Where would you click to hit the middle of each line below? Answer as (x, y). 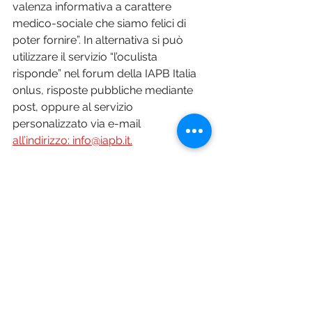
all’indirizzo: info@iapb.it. (72, 141)
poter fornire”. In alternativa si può (99, 40)
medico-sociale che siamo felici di (101, 24)
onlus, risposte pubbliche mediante (104, 91)
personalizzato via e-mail (78, 124)
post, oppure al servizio (74, 107)
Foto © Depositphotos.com (82, 178)
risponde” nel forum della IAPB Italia (106, 74)
